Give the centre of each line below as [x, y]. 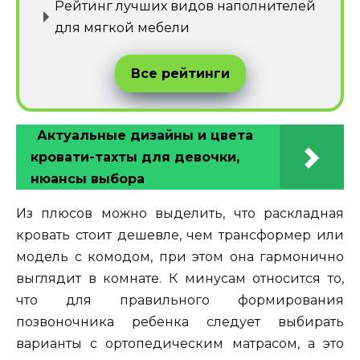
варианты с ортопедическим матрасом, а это [180, 344]
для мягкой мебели [122, 28]
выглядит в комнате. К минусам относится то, [180, 279]
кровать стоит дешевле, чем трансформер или [180, 235]
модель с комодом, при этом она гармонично [180, 257]
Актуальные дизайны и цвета [145, 136]
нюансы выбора [88, 179]
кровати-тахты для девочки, [135, 157]
